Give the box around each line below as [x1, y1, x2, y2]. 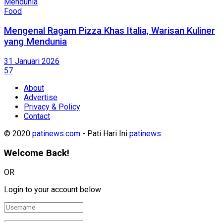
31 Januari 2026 [4, 56, 59, 66]
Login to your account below [4, 185, 101, 195]
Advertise [24, 92, 57, 102]
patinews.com [32, 128, 80, 138]
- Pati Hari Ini [80, 128, 129, 138]
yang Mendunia [4, 36, 67, 48]
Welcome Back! [4, 147, 69, 159]
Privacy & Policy [24, 102, 80, 111]
